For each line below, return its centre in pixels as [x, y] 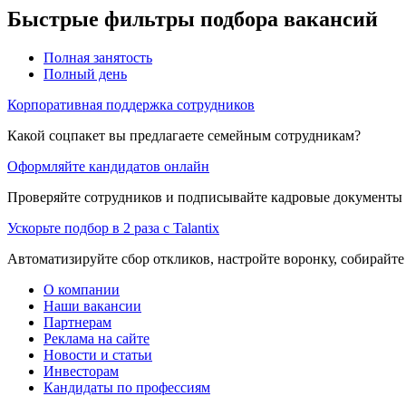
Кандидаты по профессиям [127, 388]
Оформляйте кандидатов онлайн [108, 167]
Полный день [85, 74]
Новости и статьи [98, 355]
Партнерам [77, 323]
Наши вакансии [92, 306]
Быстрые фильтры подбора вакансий [193, 19]
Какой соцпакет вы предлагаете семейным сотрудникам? [184, 136]
